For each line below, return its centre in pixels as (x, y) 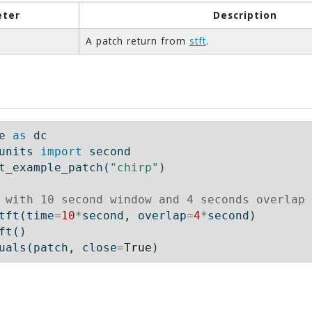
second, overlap (134, 216)
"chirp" (134, 168)
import (61, 152)
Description (245, 15)
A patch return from (137, 41)
